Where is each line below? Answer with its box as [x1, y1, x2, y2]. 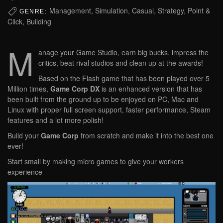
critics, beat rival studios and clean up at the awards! [38, 58, 203, 68]
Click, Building [7, 16, 51, 27]
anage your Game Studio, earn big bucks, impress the [38, 47, 209, 58]
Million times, [7, 84, 50, 94]
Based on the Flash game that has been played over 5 [38, 73, 210, 84]
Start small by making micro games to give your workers [7, 156, 184, 167]
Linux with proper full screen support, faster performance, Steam [7, 105, 211, 115]
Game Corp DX [50, 84, 100, 94]
